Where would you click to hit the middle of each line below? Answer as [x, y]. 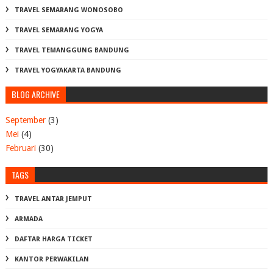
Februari [20, 148]
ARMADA [28, 219]
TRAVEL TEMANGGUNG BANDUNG [72, 51]
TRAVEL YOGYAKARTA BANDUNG [68, 71]
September [25, 120]
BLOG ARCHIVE [35, 94]
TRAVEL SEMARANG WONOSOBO [69, 10]
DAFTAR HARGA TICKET [53, 239]
